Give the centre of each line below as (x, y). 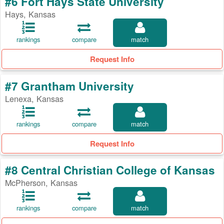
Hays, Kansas (30, 14)
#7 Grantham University (69, 86)
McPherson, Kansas (41, 182)
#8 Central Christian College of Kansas (110, 170)
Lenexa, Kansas (34, 98)
